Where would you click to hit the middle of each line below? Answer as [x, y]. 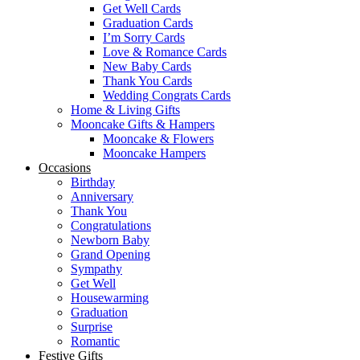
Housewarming [110, 298]
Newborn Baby [110, 240]
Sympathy [96, 269]
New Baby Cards [147, 67]
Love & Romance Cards [165, 52]
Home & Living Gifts [125, 110]
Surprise [92, 327]
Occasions [65, 168]
